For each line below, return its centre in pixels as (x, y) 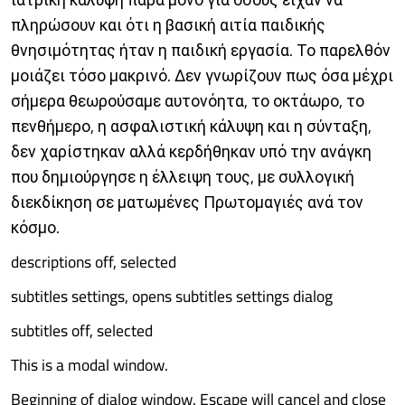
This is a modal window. (89, 365)
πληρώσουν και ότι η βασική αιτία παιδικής (168, 25)
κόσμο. (35, 227)
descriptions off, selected (94, 262)
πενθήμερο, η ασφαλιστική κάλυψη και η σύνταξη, (191, 126)
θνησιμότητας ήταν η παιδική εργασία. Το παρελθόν (201, 50)
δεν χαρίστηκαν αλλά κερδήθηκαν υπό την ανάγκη (191, 151)
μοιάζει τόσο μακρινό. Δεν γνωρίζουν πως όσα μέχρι (202, 75)
